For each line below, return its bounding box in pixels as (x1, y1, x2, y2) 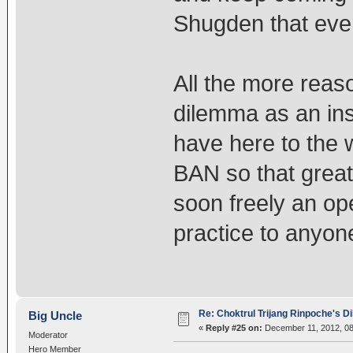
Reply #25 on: (205, 323, 262, 333)
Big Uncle (28, 309, 83, 323)
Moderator (28, 330, 68, 340)
